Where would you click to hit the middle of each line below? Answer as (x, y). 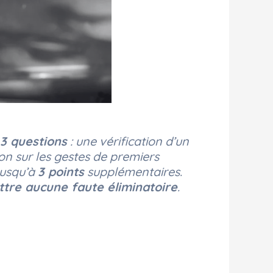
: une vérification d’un (128, 141)
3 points (61, 171)
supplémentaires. (133, 171)
